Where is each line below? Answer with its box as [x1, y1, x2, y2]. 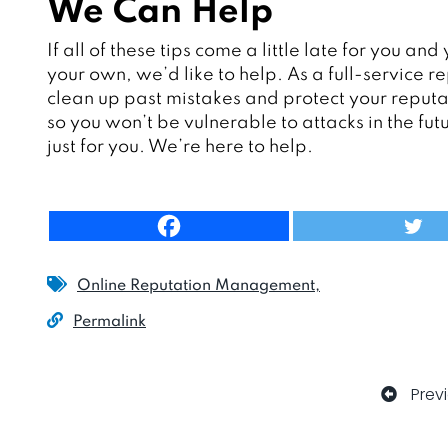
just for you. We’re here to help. [47, 138, 313, 157]
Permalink [73, 314, 146, 331]
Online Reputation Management [77, 278, 315, 295]
